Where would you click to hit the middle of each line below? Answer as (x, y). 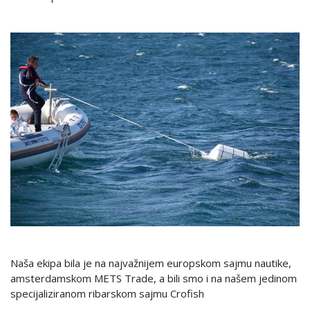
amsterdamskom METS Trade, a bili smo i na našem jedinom (154, 278)
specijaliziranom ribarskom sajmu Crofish (107, 293)
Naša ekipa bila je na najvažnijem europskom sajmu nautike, (151, 263)
